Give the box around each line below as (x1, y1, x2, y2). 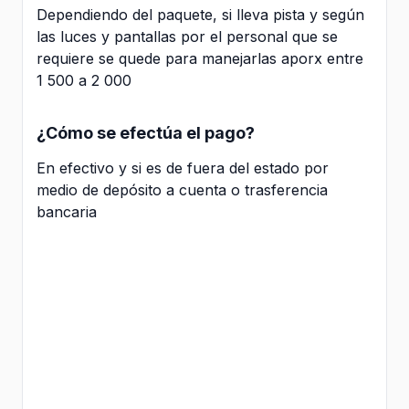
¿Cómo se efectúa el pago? (37, 122, 255, 142)
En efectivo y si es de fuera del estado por (37, 158, 329, 177)
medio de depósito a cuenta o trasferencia (37, 180, 328, 199)
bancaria (37, 202, 97, 221)
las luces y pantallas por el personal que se (37, 26, 338, 46)
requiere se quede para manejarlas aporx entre (37, 48, 363, 68)
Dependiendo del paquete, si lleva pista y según (37, 5, 364, 24)
